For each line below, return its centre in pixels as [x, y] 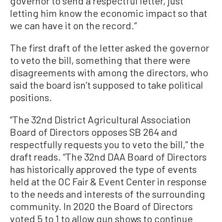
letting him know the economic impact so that [109, 13]
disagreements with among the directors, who [109, 72]
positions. [31, 97]
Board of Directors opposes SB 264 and [94, 132]
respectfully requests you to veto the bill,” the [107, 144]
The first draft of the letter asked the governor [110, 48]
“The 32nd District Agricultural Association [100, 119]
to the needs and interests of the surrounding [108, 194]
